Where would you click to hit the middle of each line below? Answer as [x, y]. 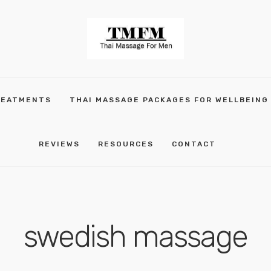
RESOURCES [126, 144]
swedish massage [135, 237]
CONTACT [194, 144]
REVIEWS [59, 144]
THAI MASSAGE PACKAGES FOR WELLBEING [169, 100]
